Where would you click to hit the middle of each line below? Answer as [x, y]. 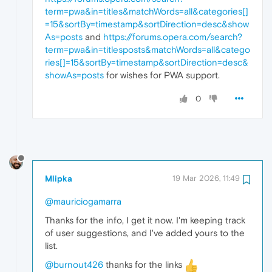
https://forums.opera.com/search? [173, 36]
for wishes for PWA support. [162, 75]
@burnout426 [74, 264]
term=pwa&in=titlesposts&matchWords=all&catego [148, 49]
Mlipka [59, 178]
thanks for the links [144, 264]
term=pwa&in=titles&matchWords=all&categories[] [147, 11]
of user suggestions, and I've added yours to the [145, 233]
